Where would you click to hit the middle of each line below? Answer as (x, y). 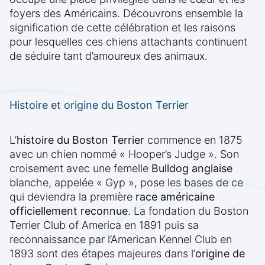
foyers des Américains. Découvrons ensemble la (126, 14)
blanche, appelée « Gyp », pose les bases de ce (126, 183)
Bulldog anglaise (192, 169)
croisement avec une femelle (80, 169)
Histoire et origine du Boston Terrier (99, 105)
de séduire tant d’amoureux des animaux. (109, 56)
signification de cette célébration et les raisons (122, 28)
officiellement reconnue (69, 211)
